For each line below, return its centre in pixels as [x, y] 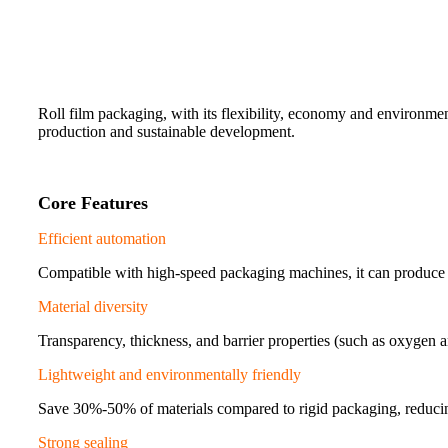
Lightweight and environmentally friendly [169, 374]
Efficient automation [102, 238]
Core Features [93, 202]
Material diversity [93, 306]
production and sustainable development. [166, 131]
